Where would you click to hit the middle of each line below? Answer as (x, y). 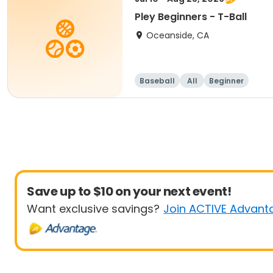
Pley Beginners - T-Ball (191, 17)
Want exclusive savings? (93, 209)
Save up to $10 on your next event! (129, 191)
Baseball (157, 81)
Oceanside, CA (178, 35)
